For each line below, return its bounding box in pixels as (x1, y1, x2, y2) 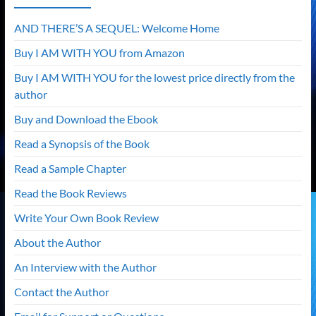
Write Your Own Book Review (13, 210, 159, 224)
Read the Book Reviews (13, 186, 127, 200)
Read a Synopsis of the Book (13, 136, 150, 150)
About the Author (13, 235, 101, 249)
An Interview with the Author (13, 260, 157, 274)
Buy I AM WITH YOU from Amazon (13, 45, 185, 59)
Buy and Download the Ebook (13, 111, 158, 126)
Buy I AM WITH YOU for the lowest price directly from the (13, 70, 295, 84)
